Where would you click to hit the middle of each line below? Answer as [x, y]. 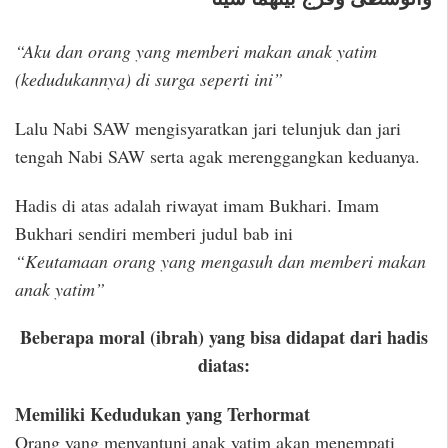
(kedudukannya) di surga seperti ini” [149, 79]
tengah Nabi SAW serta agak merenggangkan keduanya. [217, 155]
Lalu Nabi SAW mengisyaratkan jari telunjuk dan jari [208, 127]
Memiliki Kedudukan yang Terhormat [162, 413]
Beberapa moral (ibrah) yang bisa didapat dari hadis [223, 337]
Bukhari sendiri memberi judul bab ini [154, 232]
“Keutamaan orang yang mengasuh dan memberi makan [220, 260]
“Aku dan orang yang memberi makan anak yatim [196, 51]
